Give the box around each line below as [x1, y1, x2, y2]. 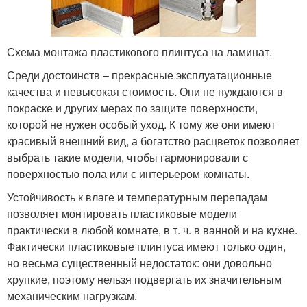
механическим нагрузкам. [7, 288, 137, 304]
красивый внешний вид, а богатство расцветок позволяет [7, 133, 299, 149]
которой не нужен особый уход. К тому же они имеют [7, 116, 275, 133]
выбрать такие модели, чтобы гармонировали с [7, 149, 248, 166]
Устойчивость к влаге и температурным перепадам [7, 189, 267, 206]
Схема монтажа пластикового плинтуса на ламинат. [7, 44, 272, 60]
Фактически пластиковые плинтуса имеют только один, [7, 238, 286, 255]
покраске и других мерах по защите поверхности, [7, 100, 258, 116]
